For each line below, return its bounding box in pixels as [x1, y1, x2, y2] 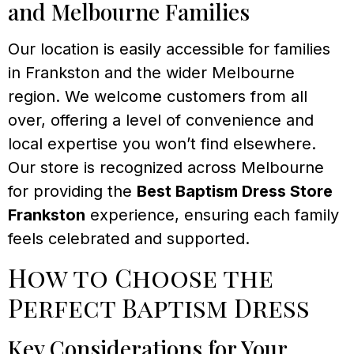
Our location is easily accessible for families [8, 40, 330, 59]
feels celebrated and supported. [8, 229, 250, 249]
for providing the [8, 182, 137, 201]
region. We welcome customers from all [8, 87, 307, 107]
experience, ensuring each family [85, 205, 339, 225]
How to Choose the [8, 259, 273, 294]
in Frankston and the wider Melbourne [8, 63, 295, 83]
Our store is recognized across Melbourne [8, 158, 324, 178]
